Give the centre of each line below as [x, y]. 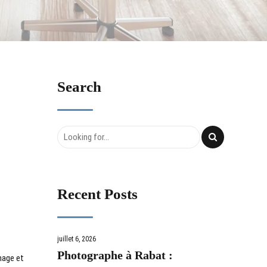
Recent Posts [97, 194]
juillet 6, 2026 [77, 239]
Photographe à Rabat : [115, 255]
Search [79, 87]
